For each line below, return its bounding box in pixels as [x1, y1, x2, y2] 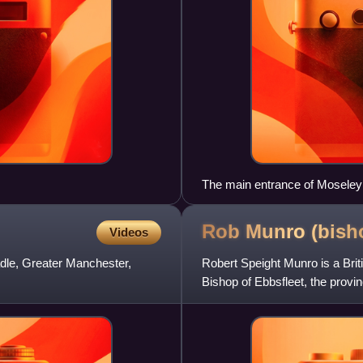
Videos [109, 224, 148, 239]
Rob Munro [202, 220, 311, 243]
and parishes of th [202, 293, 296, 307]
